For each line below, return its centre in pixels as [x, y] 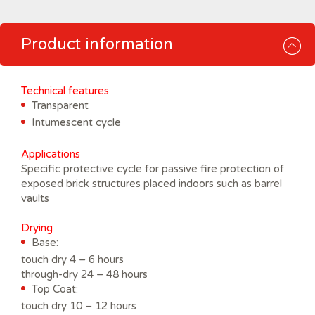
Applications [51, 154]
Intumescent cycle [76, 122]
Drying [37, 227]
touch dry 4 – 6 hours [72, 259]
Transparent [60, 105]
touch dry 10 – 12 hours [79, 306]
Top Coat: [55, 289]
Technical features [65, 90]
